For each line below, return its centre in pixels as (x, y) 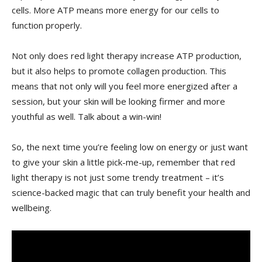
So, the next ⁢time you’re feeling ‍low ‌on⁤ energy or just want (130, 147)
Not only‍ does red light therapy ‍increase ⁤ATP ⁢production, (127, 56)
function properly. (47, 25)
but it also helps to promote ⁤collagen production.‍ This (119, 71)
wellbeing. (32, 208)
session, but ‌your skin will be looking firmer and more (118, 101)
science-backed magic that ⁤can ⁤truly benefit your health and (131, 193)
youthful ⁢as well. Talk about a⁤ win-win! (87, 117)
